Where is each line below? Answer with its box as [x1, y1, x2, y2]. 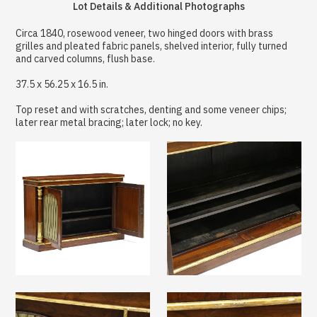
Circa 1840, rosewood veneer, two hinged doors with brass [16, 26, 274, 40]
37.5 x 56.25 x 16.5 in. [16, 77, 109, 91]
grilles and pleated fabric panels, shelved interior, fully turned [16, 39, 288, 52]
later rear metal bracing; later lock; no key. [16, 115, 203, 129]
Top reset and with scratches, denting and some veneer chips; [16, 103, 287, 116]
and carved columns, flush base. [16, 52, 156, 65]
